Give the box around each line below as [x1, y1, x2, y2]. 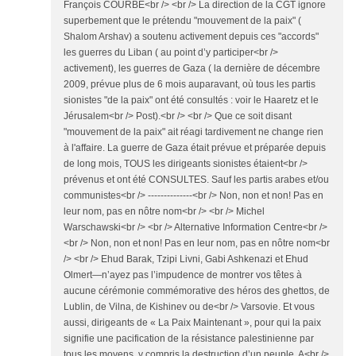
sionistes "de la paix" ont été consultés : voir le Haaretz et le [64, 95, 319, 106]
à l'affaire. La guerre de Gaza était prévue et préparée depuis [64, 142, 326, 154]
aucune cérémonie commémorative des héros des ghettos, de [64, 285, 330, 297]
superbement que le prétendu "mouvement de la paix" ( [64, 15, 301, 27]
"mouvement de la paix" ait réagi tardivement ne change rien [64, 126, 323, 138]
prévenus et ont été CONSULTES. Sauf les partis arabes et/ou [64, 174, 329, 186]
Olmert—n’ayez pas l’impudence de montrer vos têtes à [64, 269, 302, 281]
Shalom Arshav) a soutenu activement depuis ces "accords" [64, 31, 319, 43]
